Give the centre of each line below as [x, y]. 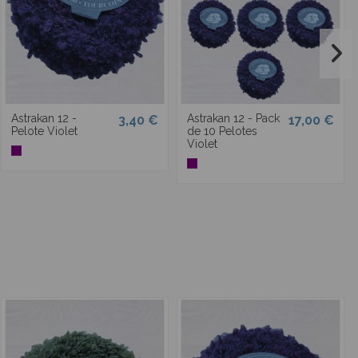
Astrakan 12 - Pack [233, 119]
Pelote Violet [44, 131]
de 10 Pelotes [222, 131]
